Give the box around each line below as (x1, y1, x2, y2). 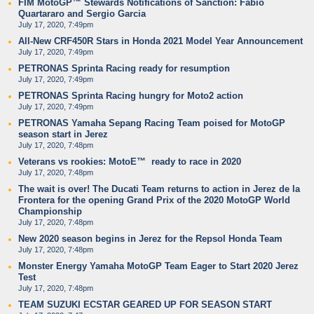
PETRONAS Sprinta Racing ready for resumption (18, 63, 230, 74)
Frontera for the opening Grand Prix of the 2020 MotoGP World (18, 195, 290, 205)
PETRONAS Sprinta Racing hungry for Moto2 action (18, 90, 243, 101)
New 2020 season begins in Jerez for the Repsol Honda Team (18, 233, 282, 244)
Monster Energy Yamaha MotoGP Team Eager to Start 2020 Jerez (18, 261, 299, 271)
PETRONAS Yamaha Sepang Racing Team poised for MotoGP (18, 118, 285, 128)
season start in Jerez (18, 129, 108, 139)
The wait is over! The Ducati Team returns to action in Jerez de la (18, 184, 300, 194)
